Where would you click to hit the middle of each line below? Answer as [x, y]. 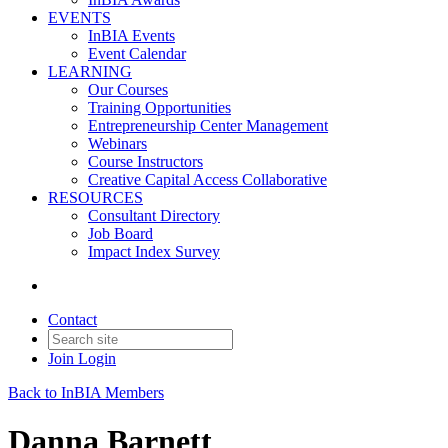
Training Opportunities [159, 107]
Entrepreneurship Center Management [208, 125]
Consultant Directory [154, 215]
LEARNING [90, 71]
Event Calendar [137, 53]
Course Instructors [145, 161]
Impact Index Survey [154, 251]
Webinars [117, 143]
